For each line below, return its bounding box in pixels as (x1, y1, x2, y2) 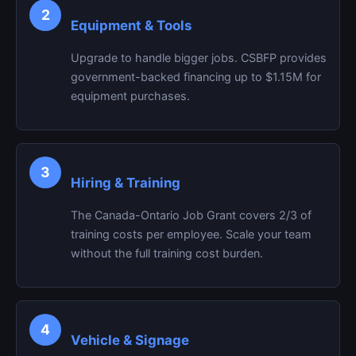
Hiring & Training (71, 175, 180, 191)
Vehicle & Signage (71, 332, 189, 348)
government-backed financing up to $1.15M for (71, 70, 321, 83)
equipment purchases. (71, 89, 190, 103)
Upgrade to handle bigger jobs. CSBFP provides (71, 51, 327, 64)
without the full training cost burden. (71, 246, 263, 260)
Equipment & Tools (71, 17, 192, 33)
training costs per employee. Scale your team (71, 227, 311, 241)
